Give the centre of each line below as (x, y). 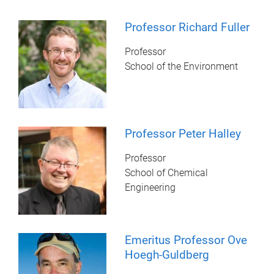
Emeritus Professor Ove (186, 240)
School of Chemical (167, 173)
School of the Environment (182, 66)
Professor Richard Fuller (187, 27)
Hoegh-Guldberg (167, 255)
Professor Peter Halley (183, 134)
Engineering (150, 188)
